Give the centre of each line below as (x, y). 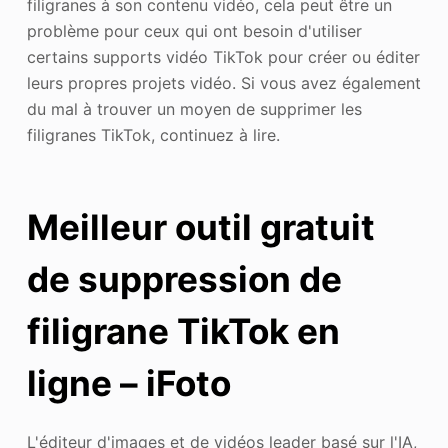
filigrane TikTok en (183, 330)
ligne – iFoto (128, 382)
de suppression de (184, 278)
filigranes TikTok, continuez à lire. (153, 135)
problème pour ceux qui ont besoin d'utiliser (194, 31)
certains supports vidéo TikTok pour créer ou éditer (223, 57)
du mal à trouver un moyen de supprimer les (194, 109)
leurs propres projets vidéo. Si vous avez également (223, 83)
